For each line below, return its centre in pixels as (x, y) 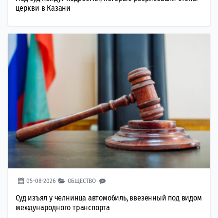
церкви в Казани (43, 8)
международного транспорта (63, 208)
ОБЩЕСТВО (82, 181)
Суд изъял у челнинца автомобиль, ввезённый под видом (109, 198)
